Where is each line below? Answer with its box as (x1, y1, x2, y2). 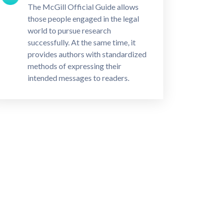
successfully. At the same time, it (27, 37, 136, 47)
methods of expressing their (27, 61, 121, 71)
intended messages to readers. (27, 73, 129, 82)
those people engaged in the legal (27, 14, 139, 23)
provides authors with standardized (27, 49, 147, 59)
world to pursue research (27, 26, 111, 35)
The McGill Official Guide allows (27, 2, 139, 11)
